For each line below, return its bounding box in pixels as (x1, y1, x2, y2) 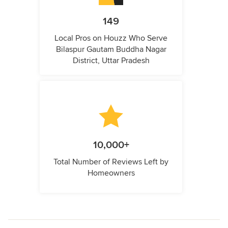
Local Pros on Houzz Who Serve (54, 33, 167, 43)
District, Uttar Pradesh (72, 55, 150, 66)
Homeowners (87, 168, 135, 178)
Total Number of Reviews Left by (53, 157, 168, 167)
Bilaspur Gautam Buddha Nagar (55, 44, 166, 54)
